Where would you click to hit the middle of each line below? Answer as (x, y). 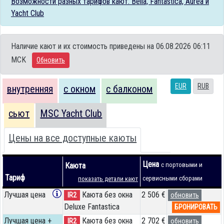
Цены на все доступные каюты (73, 138)
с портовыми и (182, 164)
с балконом (129, 89)
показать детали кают (108, 178)
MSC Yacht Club (71, 113)
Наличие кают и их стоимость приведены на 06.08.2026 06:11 (111, 46)
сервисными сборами (172, 178)
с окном (80, 89)
